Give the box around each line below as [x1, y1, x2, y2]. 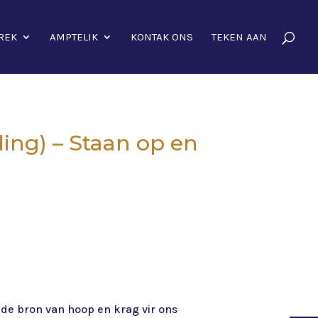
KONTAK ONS [131, 31, 193, 43]
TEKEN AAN [212, 31, 267, 43]
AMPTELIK [50, 31, 98, 43]
